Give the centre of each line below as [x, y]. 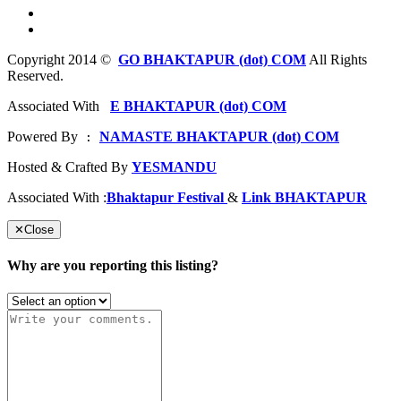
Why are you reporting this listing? [113, 265]
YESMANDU [174, 166]
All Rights [337, 59]
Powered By [43, 136]
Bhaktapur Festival [165, 197]
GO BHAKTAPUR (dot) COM [212, 59]
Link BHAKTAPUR [304, 197]
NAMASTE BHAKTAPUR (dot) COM [219, 136]
